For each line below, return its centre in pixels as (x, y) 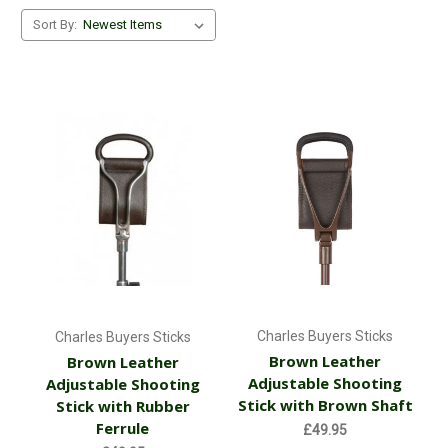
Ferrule (123, 428)
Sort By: (54, 24)
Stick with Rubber (122, 406)
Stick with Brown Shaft (325, 405)
